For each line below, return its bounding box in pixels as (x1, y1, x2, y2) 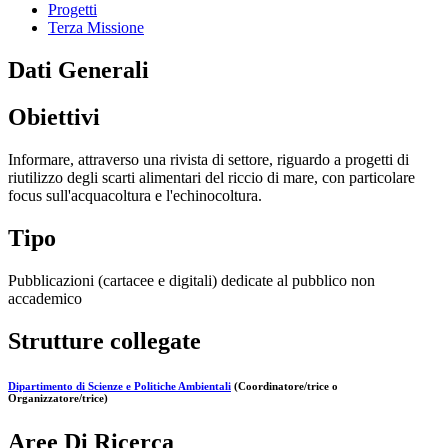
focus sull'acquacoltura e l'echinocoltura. (8, 187, 262, 205)
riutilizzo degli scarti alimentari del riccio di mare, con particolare (8, 169, 415, 187)
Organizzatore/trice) (8, 391, 108, 404)
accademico (8, 289, 82, 307)
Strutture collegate (8, 327, 201, 354)
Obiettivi (8, 104, 100, 131)
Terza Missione (48, 19, 144, 37)
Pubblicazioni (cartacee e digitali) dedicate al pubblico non (8, 271, 375, 289)
